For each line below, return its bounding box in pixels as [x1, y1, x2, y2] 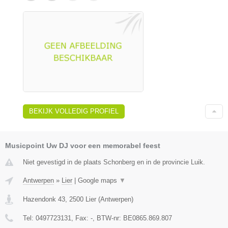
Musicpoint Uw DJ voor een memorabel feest [5, 141, 160, 150]
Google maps [78, 176, 119, 184]
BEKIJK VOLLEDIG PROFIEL [29, 107, 119, 115]
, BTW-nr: [93, 214, 123, 222]
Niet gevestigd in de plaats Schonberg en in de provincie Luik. [23, 158, 205, 166]
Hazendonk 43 [23, 195, 65, 203]
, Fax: [71, 214, 91, 222]
